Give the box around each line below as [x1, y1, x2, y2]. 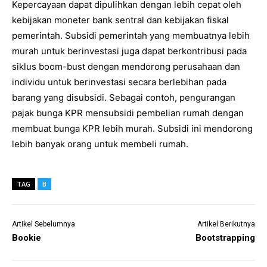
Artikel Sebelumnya [12, 219, 75, 228]
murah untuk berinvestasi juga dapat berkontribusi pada [12, 45, 247, 57]
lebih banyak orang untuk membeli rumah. [12, 138, 188, 150]
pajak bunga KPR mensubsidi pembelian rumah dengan [12, 107, 244, 119]
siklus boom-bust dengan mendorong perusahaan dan [12, 60, 240, 72]
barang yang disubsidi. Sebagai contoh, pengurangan [12, 91, 235, 103]
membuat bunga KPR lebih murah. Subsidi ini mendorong [12, 122, 253, 134]
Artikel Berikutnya [197, 219, 255, 228]
